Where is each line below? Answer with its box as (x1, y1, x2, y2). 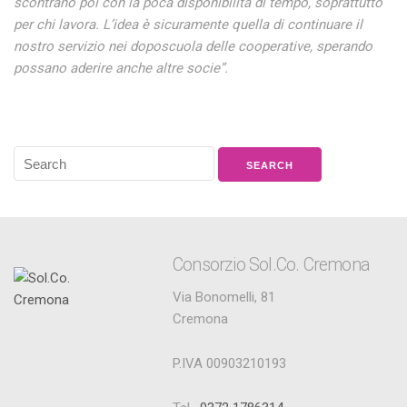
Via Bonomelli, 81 (173, 289, 275, 305)
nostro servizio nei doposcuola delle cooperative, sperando (14, 38, 372, 55)
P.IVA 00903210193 (173, 355, 286, 372)
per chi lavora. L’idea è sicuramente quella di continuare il (14, 16, 362, 33)
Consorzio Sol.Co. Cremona (173, 254, 370, 275)
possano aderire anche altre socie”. (14, 60, 228, 76)
